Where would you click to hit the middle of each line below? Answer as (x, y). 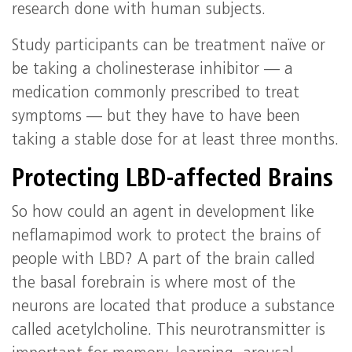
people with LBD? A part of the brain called (163, 260)
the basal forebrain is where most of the (154, 284)
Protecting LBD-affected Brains (172, 180)
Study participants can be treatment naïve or (169, 46)
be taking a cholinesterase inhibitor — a (152, 70)
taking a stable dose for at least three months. (175, 141)
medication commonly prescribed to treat (156, 93)
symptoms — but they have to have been (156, 117)
